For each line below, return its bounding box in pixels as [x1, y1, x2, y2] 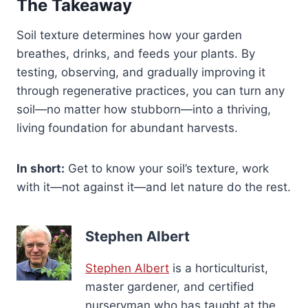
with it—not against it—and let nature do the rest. [16, 179, 291, 194]
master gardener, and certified [85, 280, 254, 294]
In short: [16, 161, 65, 175]
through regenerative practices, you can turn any [16, 83, 285, 98]
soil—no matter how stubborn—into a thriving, [16, 102, 271, 116]
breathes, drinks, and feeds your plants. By [16, 46, 255, 60]
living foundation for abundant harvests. [16, 120, 238, 135]
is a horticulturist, [169, 261, 268, 276]
